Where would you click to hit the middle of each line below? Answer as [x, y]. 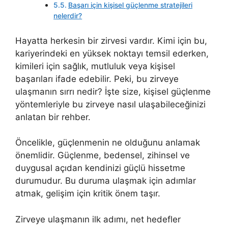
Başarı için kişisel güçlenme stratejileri [130, 5]
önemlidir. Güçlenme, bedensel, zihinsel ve [103, 155]
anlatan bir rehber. [53, 117]
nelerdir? [68, 16]
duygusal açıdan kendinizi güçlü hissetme [100, 168]
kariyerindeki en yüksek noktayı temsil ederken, [112, 53]
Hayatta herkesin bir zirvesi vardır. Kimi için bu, [111, 40]
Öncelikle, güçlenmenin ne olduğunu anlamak [108, 143]
